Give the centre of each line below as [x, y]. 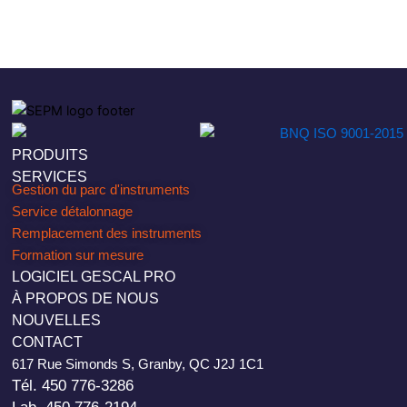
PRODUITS [50, 154]
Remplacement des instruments [107, 233]
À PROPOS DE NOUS [86, 298]
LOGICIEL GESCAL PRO [94, 276]
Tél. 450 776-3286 [73, 385]
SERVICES [50, 176]
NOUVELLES [57, 320]
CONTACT [48, 342]
